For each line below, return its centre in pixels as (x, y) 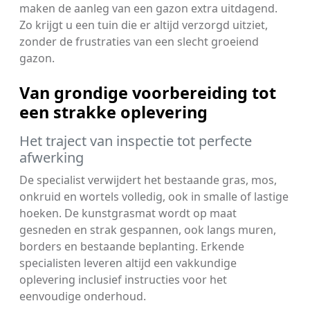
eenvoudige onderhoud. (83, 296)
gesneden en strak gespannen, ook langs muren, (148, 229)
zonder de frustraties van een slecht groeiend (139, 41)
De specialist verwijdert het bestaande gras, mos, (148, 180)
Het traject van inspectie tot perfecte (136, 140)
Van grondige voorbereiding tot (148, 92)
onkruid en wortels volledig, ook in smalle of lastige (154, 196)
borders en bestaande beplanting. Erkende (132, 246)
